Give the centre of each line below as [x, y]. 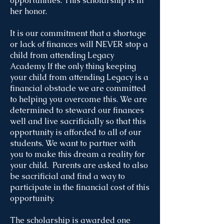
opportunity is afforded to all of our [76, 132]
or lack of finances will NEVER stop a [79, 44]
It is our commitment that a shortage [78, 33]
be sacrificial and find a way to [67, 176]
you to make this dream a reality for [77, 154]
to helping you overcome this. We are [78, 99]
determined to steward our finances [77, 110]
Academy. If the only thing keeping [73, 66]
